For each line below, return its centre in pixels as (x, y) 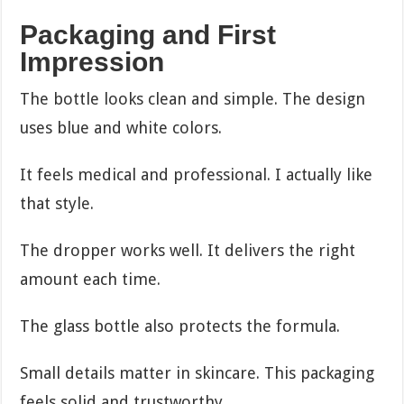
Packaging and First (148, 34)
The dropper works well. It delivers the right (188, 250)
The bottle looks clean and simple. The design (193, 98)
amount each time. (91, 279)
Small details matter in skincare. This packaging (197, 372)
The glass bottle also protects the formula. (180, 326)
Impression (92, 61)
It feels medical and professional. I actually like (197, 174)
